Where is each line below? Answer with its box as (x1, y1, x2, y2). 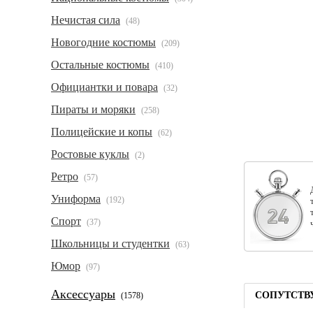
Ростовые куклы (51, 148, 129, 160)
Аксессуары (51, 287, 115, 301)
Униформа (51, 193, 101, 205)
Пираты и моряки (51, 103, 136, 115)
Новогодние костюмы (51, 36, 156, 48)
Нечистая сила (51, 14, 120, 26)
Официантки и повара (51, 81, 158, 93)
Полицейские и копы (51, 126, 152, 138)
